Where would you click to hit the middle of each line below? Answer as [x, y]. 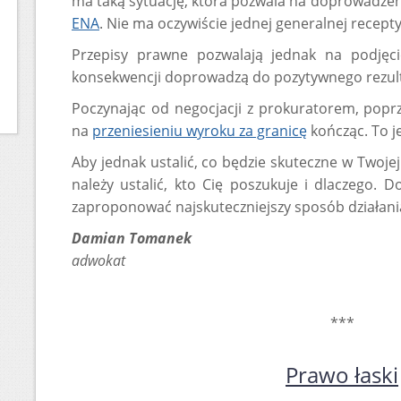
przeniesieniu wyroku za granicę [200, 131]
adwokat [98, 260]
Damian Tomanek [132, 238]
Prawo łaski [342, 375]
